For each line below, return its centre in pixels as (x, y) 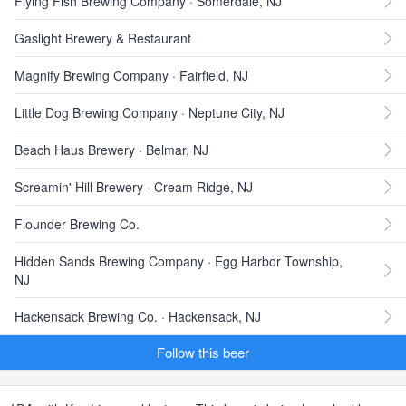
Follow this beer (203, 352)
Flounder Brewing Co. (77, 224)
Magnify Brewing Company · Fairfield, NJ (131, 75)
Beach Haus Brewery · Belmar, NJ (111, 150)
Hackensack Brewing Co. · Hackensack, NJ (138, 316)
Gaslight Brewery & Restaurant (103, 38)
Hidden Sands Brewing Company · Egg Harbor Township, (179, 261)
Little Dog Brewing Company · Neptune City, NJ (150, 112)
